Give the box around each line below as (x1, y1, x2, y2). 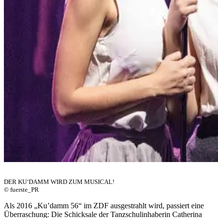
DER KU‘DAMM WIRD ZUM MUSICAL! (4, 178, 114, 185)
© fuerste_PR (4, 185, 39, 193)
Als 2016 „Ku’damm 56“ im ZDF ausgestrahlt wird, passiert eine (4, 201, 204, 210)
